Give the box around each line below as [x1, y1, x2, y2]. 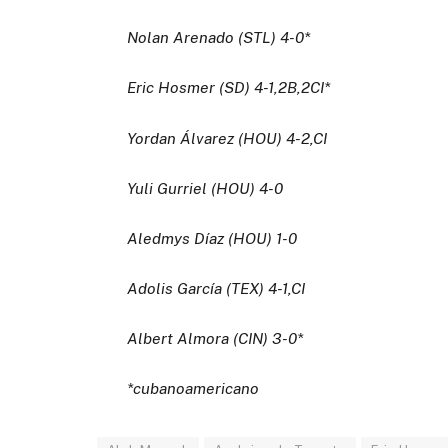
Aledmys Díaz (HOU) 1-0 [127, 228, 298, 248]
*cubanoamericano [127, 379, 260, 399]
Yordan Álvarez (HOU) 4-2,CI [127, 128, 328, 148]
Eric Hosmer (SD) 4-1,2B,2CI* [127, 78, 331, 98]
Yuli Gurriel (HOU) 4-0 [127, 178, 284, 198]
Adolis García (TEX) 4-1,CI [127, 279, 306, 299]
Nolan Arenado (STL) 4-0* [127, 28, 311, 48]
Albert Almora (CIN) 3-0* [127, 329, 304, 349]
